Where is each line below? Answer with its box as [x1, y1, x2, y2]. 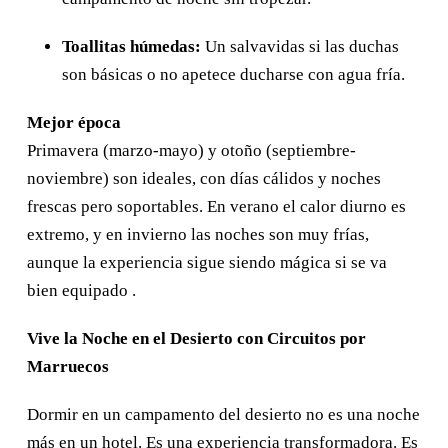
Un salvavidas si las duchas [201, 36, 399, 56]
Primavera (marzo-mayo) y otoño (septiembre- [27, 140, 356, 160]
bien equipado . [27, 280, 136, 300]
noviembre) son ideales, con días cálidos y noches [27, 168, 381, 188]
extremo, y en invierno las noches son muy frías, [27, 224, 369, 244]
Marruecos [27, 356, 109, 376]
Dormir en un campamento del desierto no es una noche [27, 404, 420, 424]
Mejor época [27, 112, 121, 132]
